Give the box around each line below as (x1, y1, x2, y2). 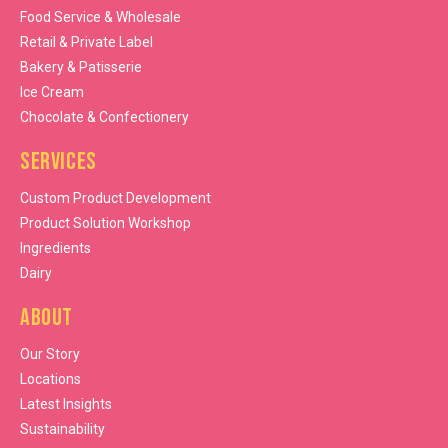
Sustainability (20, 421, 105, 438)
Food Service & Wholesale (20, 9, 181, 26)
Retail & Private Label (20, 34, 153, 51)
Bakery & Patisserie (20, 59, 142, 76)
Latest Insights (20, 396, 112, 413)
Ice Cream (20, 84, 84, 101)
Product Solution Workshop (20, 215, 191, 232)
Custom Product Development (20, 190, 211, 207)
